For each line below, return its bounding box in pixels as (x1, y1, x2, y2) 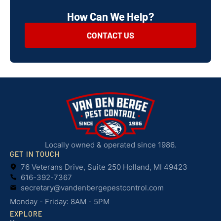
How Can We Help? (67, 9, 154, 23)
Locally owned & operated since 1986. (45, 140, 176, 149)
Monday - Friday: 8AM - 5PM (10, 196, 110, 206)
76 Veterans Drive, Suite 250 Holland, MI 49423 (21, 162, 187, 172)
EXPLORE (10, 209, 43, 218)
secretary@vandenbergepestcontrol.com (21, 183, 164, 192)
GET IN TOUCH (10, 149, 60, 158)
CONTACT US (87, 30, 134, 40)
